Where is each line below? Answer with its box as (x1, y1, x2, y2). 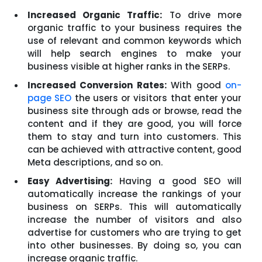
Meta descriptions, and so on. (27, 156, 163, 168)
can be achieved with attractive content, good (27, 143, 242, 156)
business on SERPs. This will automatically (27, 201, 242, 213)
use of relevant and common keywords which (27, 35, 242, 47)
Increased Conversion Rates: (27, 79, 167, 91)
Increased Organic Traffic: (27, 9, 163, 21)
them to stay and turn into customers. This (27, 130, 242, 143)
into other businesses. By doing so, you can (27, 239, 242, 251)
